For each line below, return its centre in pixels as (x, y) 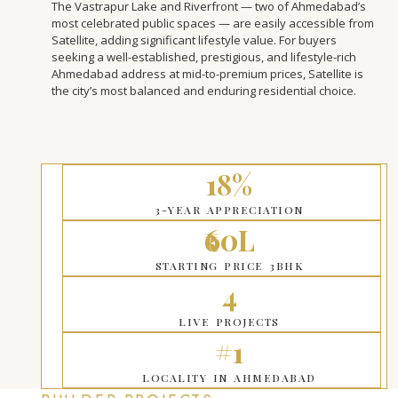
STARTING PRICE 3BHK (229, 265)
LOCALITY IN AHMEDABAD (229, 377)
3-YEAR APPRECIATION (229, 209)
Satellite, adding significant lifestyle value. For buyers (194, 40)
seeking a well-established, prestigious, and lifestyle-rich (204, 56)
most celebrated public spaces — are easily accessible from (213, 23)
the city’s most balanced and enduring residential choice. (204, 90)
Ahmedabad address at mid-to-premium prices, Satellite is (207, 73)
